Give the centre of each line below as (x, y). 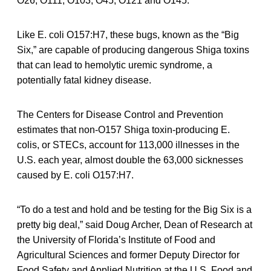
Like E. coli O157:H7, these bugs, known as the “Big (128, 34)
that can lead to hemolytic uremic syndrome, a (115, 65)
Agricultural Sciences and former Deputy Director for (128, 255)
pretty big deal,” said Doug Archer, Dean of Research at (135, 224)
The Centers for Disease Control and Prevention (120, 114)
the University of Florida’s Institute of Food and (116, 240)
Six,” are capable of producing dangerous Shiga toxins (133, 50)
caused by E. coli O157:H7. (75, 175)
